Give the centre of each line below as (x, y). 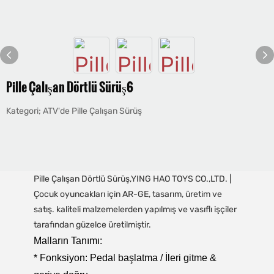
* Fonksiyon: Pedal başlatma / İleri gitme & (125, 257)
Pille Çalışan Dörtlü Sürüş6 (70, 87)
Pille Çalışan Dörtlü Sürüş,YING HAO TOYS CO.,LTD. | (132, 179)
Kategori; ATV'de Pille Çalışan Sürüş (74, 111)
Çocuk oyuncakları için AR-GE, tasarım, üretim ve (128, 194)
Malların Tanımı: (68, 240)
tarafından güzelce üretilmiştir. (92, 224)
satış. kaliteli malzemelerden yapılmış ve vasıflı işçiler (135, 209)
